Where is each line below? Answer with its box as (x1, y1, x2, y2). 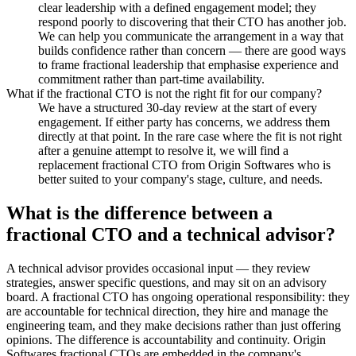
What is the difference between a (6, 202, 273, 223)
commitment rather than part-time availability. (38, 72, 265, 86)
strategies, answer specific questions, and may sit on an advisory (6, 275, 327, 289)
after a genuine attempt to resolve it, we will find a (38, 143, 288, 157)
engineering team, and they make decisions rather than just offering (6, 318, 341, 332)
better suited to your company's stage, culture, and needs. (38, 172, 323, 186)
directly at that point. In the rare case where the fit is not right (38, 129, 342, 143)
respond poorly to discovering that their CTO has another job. (38, 14, 346, 29)
